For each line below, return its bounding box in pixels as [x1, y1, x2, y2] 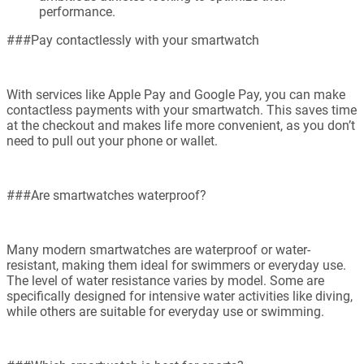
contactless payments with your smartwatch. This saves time [6, 102, 357, 119]
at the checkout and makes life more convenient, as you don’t [6, 118, 355, 134]
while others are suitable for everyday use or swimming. [6, 304, 324, 320]
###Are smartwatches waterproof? [6, 188, 206, 204]
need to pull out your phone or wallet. [6, 133, 218, 149]
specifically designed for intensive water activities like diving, [6, 288, 353, 305]
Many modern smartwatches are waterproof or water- [6, 242, 310, 258]
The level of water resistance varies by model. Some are [6, 273, 324, 289]
